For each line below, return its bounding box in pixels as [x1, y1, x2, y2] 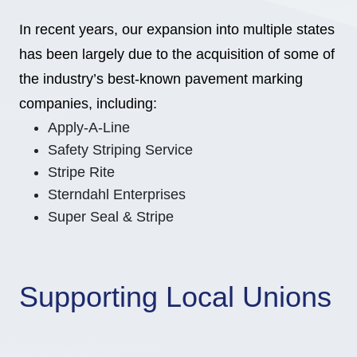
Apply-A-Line [48, 120, 130, 135]
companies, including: [19, 96, 157, 112]
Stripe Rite [48, 164, 115, 180]
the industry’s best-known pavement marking [19, 71, 303, 87]
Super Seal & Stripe [48, 209, 174, 225]
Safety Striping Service [48, 142, 193, 158]
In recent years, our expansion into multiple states [19, 22, 335, 37]
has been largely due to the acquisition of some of [19, 46, 335, 62]
